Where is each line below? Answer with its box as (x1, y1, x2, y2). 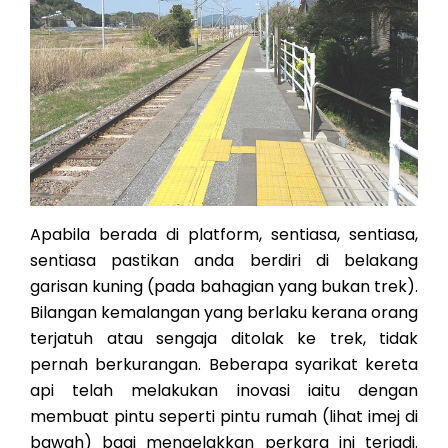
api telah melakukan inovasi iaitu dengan (30, 379, 418, 402)
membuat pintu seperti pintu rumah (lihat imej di (30, 405, 418, 428)
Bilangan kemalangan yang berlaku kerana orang (30, 301, 418, 324)
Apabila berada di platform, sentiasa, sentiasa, (30, 223, 418, 246)
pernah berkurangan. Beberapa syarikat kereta (30, 353, 418, 376)
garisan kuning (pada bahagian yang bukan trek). (30, 275, 418, 298)
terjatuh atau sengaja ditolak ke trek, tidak (30, 327, 418, 350)
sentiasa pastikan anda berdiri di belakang (30, 249, 418, 272)
